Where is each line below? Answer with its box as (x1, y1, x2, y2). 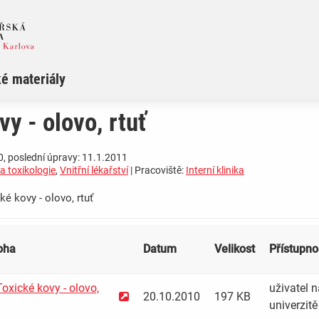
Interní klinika (186, 164, 244, 177)
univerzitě (269, 298, 318, 313)
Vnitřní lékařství (60, 164, 128, 177)
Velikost (214, 242, 255, 256)
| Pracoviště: (128, 164, 186, 177)
